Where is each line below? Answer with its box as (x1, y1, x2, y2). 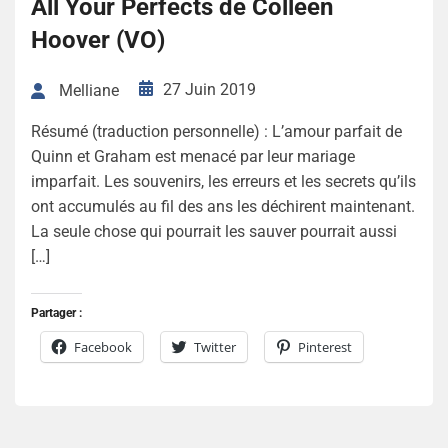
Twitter (194, 338, 236, 357)
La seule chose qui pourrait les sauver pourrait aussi (31, 222, 397, 242)
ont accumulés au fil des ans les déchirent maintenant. (31, 197, 415, 217)
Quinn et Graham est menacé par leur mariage (31, 147, 355, 167)
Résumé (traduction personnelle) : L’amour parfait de (31, 122, 402, 142)
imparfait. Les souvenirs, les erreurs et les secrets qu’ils (31, 172, 416, 192)
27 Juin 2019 (163, 79, 256, 99)
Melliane (59, 81, 119, 101)
